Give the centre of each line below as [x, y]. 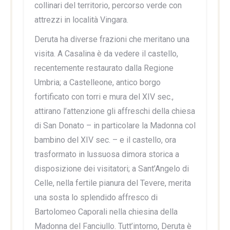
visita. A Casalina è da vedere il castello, [106, 53]
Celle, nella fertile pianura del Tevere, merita [113, 183]
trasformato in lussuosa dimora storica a [107, 154]
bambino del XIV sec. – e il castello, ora [105, 140]
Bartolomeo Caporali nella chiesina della [106, 212]
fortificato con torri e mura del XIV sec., [104, 97]
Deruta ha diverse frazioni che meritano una [112, 39]
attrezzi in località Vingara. [81, 20]
